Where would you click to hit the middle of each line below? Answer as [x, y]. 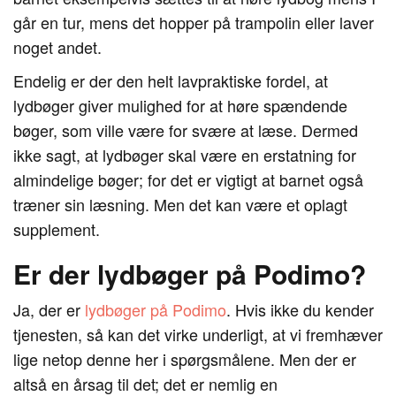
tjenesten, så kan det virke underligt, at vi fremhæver [198, 334]
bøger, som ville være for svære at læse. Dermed [186, 130]
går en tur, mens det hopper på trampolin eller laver [194, 22]
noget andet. [57, 47]
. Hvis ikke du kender [300, 309]
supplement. [57, 229]
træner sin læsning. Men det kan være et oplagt [180, 204]
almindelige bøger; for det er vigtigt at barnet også [188, 179]
